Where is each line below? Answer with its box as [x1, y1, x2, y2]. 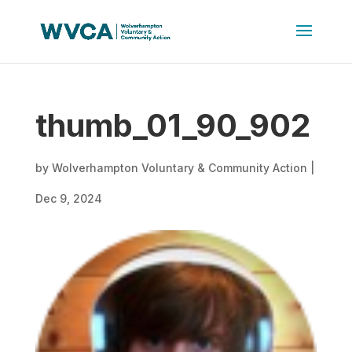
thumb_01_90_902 [35, 106, 310, 145]
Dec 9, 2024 [35, 192, 102, 205]
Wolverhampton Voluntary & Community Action [51, 161, 307, 174]
